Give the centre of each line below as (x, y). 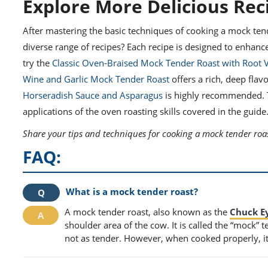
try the (37, 63)
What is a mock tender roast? (132, 192)
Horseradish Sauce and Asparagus (93, 95)
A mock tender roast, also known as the (147, 212)
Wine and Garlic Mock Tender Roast (96, 79)
